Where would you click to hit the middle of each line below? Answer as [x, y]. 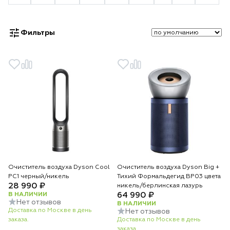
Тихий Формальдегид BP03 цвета [169, 177]
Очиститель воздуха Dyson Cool [59, 167]
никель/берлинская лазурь [160, 186]
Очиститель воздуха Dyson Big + [168, 167]
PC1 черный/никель [39, 177]
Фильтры [38, 33]
